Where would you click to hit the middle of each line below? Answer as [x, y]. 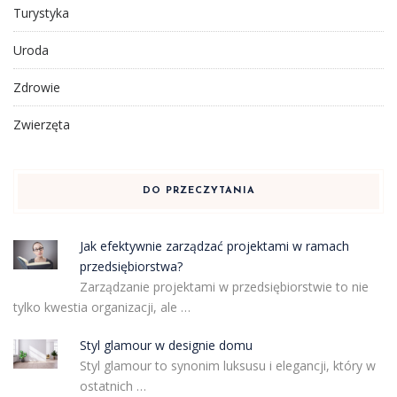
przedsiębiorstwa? [131, 266]
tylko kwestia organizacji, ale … [102, 307]
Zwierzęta [42, 124]
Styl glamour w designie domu [166, 345]
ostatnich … [113, 385]
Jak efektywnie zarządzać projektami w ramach [214, 245]
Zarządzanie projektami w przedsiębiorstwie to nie [224, 286]
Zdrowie [37, 87]
